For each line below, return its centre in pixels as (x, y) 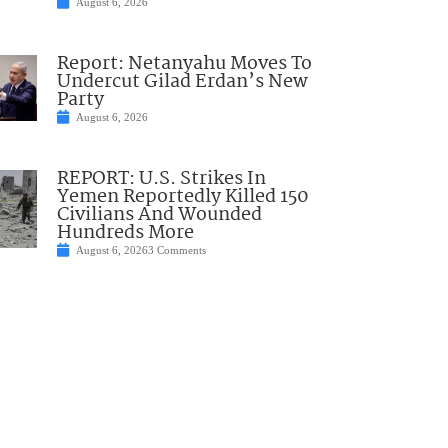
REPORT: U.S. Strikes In (161, 179)
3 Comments (176, 250)
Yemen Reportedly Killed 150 (182, 197)
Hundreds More (125, 233)
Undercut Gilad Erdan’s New (182, 82)
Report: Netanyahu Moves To (184, 64)
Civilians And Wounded (159, 215)
